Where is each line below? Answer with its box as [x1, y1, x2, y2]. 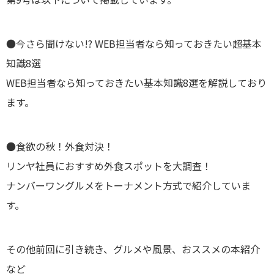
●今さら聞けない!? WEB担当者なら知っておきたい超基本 [6, 36, 262, 51]
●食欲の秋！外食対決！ [6, 139, 114, 154]
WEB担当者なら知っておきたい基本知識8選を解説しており [6, 75, 267, 91]
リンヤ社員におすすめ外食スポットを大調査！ [6, 158, 212, 174]
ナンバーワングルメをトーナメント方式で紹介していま [6, 178, 251, 193]
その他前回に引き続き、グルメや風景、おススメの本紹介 [6, 242, 260, 257]
